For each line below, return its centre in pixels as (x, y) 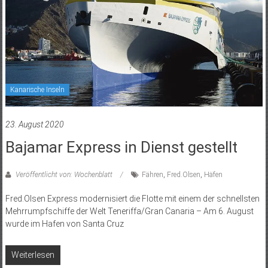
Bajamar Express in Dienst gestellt (121, 147)
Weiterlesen (33, 255)
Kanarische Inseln (37, 89)
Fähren (152, 174)
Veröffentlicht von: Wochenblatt (64, 174)
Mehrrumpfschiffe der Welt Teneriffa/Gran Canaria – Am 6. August (129, 211)
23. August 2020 (34, 124)
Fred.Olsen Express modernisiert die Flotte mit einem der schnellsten (132, 198)
